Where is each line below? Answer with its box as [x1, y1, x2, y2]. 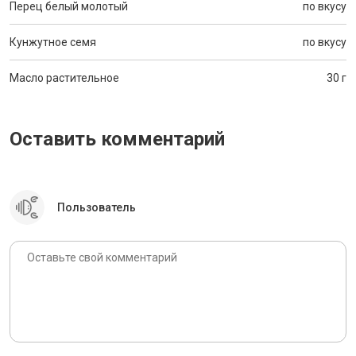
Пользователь [57, 201, 136, 214]
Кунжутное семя [10, 36, 96, 48]
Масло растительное [10, 72, 119, 84]
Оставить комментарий [10, 128, 225, 150]
